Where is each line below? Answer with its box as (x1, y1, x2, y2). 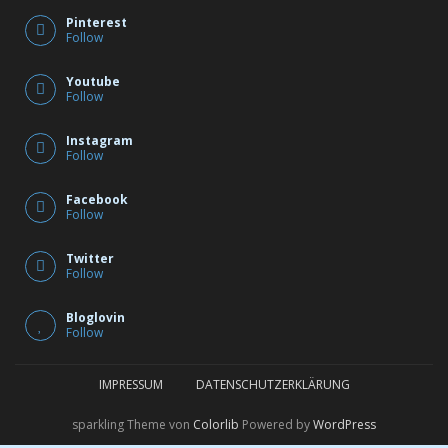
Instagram (66, 131, 133, 149)
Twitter (66, 249, 114, 267)
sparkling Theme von (72, 415, 193, 433)
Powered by (239, 415, 313, 433)
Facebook (66, 190, 128, 208)
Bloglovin (66, 308, 125, 326)
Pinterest (66, 13, 127, 31)
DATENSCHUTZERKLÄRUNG (195, 375, 350, 393)
